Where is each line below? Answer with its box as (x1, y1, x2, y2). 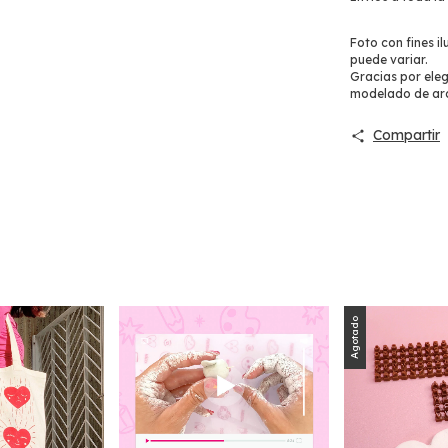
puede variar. (350, 52, 428, 67)
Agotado (348, 315, 361, 359)
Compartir (372, 126, 440, 144)
